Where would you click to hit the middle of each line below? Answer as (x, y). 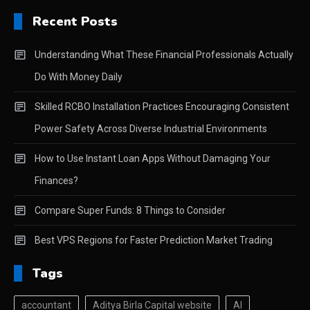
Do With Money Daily (79, 77)
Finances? (56, 181)
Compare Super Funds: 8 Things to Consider (130, 211)
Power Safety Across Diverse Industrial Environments (151, 129)
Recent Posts (75, 22)
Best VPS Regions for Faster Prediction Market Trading (154, 240)
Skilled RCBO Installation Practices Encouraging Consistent (162, 107)
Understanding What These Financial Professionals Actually (164, 55)
